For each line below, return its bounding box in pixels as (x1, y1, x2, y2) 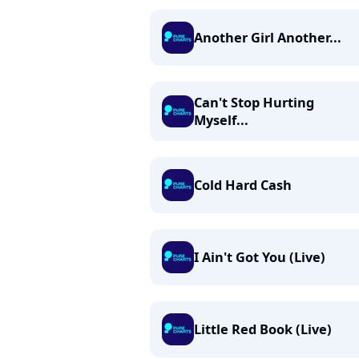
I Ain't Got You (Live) (194, 248, 325, 266)
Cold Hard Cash (194, 176, 292, 194)
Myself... (194, 111, 248, 129)
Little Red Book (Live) (194, 321, 332, 338)
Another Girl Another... (194, 29, 341, 46)
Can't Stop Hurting (194, 94, 314, 111)
